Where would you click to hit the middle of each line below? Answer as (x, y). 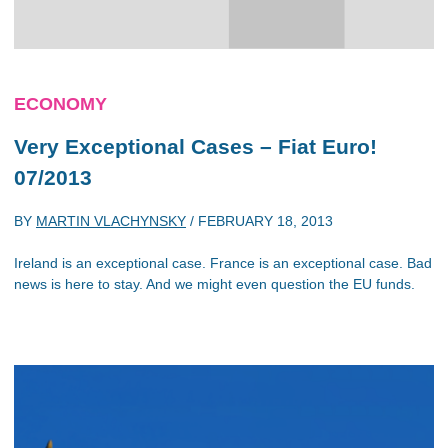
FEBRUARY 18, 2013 (265, 220)
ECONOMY (60, 104)
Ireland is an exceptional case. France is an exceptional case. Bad (223, 262)
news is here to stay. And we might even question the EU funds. (214, 283)
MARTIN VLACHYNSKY (111, 220)
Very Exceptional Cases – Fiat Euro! (195, 146)
